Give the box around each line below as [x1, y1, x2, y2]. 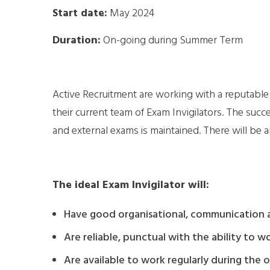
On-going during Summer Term [101, 32, 243, 50]
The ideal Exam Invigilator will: [52, 177, 209, 195]
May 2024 [107, 5, 154, 23]
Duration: [52, 32, 101, 50]
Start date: [52, 5, 107, 23]
